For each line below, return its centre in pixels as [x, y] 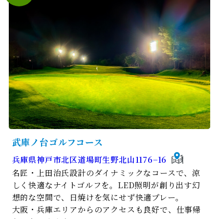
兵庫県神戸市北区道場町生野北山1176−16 [89, 160]
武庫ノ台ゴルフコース [57, 142]
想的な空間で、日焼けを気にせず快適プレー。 [98, 197]
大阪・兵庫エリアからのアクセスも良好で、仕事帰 [107, 210]
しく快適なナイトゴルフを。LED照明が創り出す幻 [106, 185]
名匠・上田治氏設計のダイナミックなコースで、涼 [106, 173]
